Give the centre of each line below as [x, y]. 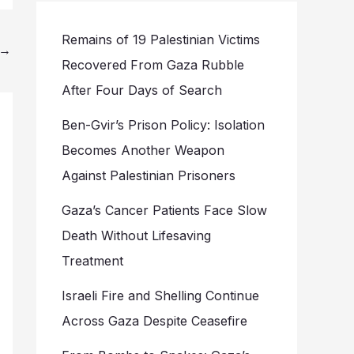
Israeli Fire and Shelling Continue [160, 296]
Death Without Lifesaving [136, 236]
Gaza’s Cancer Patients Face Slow [164, 211]
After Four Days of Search [142, 90]
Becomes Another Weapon [143, 151]
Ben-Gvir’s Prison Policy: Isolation [163, 125]
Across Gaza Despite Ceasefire [154, 321]
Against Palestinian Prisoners [149, 176]
